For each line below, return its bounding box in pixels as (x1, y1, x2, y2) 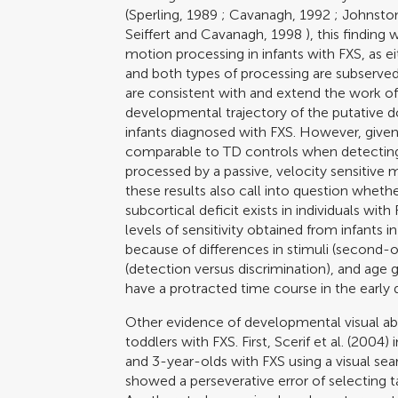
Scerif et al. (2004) (275, 332, 390, 350)
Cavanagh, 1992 (229, 5, 331, 23)
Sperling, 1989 (129, 5, 219, 23)
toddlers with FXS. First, (125, 332, 275, 350)
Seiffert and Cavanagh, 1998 (125, 25, 303, 43)
